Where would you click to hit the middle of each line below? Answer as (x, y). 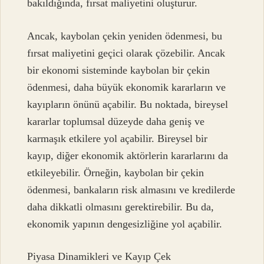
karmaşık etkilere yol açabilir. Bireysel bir (118, 138)
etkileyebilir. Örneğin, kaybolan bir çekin (116, 172)
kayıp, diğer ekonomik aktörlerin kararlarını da (128, 155)
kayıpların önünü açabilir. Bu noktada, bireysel (128, 104)
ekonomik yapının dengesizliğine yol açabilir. (125, 224)
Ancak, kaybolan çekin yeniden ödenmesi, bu (125, 36)
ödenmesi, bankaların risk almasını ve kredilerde (131, 189)
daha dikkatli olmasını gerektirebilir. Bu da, (121, 207)
